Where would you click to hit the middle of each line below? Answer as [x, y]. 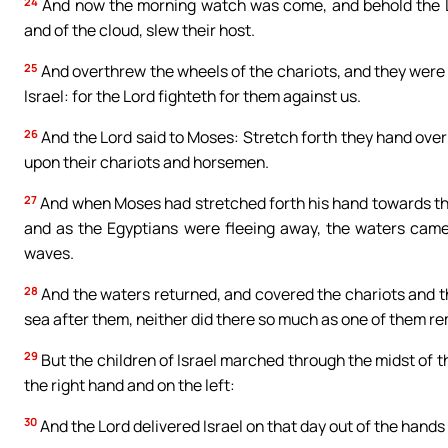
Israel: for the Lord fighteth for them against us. [192, 96]
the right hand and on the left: [129, 385]
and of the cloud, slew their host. [139, 30]
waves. [49, 253]
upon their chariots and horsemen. [146, 162]
